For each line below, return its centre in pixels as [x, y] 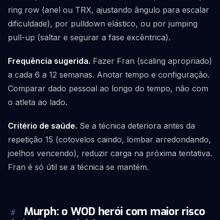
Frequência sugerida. [49, 61]
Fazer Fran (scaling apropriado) [151, 61]
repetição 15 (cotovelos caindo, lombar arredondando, [110, 139]
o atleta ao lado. [38, 102]
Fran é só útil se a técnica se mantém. [78, 167]
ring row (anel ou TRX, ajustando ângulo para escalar [109, 10]
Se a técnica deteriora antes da [136, 126]
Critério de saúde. [42, 126]
